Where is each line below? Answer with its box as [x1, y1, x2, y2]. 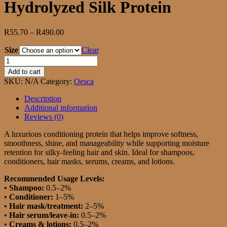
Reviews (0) [24, 112, 63, 121]
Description [24, 94, 61, 103]
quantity [4, 82, 29, 91]
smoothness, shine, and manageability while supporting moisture [4, 138, 209, 147]
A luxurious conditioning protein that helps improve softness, [4, 129, 198, 138]
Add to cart [8, 67, 41, 75]
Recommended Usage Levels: [4, 174, 104, 183]
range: [63, 36, 83, 45]
